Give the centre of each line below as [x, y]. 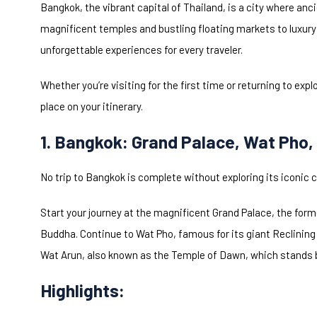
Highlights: [82, 290]
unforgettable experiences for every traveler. [142, 50]
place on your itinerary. [92, 106]
